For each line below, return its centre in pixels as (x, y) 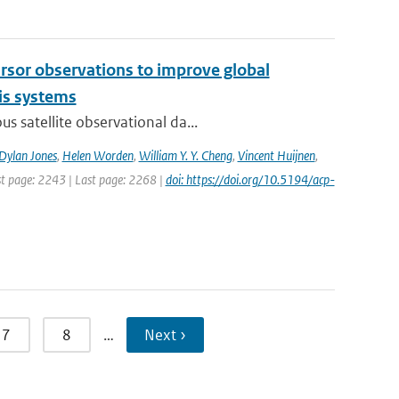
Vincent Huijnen (276, 155)
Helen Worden (98, 155)
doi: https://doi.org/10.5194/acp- (250, 179)
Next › (165, 335)
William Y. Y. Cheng (185, 155)
